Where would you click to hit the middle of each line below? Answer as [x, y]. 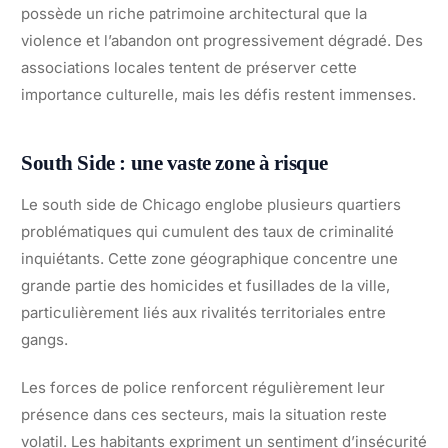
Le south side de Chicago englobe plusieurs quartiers [211, 204]
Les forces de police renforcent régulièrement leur [203, 387]
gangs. [44, 339]
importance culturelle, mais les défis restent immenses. [218, 94]
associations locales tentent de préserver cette [189, 67]
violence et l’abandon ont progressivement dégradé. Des [222, 40]
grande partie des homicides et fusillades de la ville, [205, 285]
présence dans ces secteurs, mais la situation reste [204, 414]
